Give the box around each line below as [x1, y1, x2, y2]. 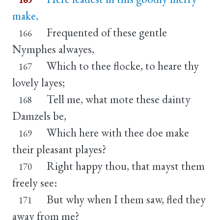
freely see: [12, 175, 57, 190]
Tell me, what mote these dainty [46, 91, 191, 107]
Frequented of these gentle [46, 25, 167, 40]
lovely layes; [12, 75, 65, 90]
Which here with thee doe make [46, 125, 189, 140]
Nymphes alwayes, [12, 41, 94, 56]
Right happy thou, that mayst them [46, 158, 205, 173]
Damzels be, [12, 108, 66, 123]
